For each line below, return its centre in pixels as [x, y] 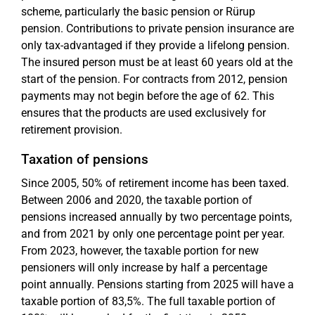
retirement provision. [72, 129]
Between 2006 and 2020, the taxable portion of [137, 200]
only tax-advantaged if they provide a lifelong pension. [155, 45]
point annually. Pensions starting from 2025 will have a [157, 284]
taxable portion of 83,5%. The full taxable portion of [148, 301]
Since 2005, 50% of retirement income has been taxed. [155, 183]
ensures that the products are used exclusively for [143, 112]
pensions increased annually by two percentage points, [156, 217]
